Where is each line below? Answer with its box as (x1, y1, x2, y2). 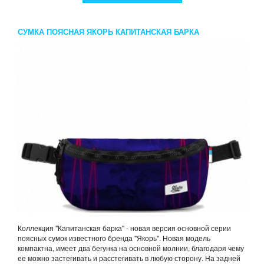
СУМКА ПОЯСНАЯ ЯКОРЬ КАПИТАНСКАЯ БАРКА (18, 26, 199, 38)
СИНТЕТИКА (18, 39, 64, 51)
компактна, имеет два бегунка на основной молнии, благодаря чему (18, 243, 244, 253)
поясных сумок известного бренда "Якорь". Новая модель (18, 233, 210, 243)
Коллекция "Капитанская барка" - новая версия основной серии (18, 223, 231, 233)
